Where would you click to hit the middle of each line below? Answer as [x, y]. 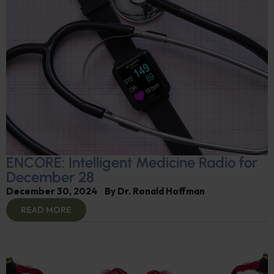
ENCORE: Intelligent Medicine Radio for [132, 162]
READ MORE [46, 209]
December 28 [50, 177]
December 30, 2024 [52, 191]
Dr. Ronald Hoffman [161, 191]
